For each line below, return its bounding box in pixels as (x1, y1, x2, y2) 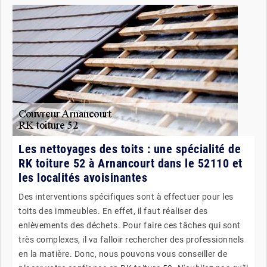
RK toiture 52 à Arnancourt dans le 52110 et (18, 156, 243, 170)
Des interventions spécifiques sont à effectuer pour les (18, 191, 234, 201)
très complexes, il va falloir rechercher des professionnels (18, 234, 244, 244)
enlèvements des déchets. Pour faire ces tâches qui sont (18, 220, 241, 230)
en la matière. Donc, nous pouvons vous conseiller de (18, 249, 227, 259)
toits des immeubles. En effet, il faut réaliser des (18, 206, 208, 216)
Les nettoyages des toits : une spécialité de (18, 141, 241, 156)
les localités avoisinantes (18, 170, 147, 185)
